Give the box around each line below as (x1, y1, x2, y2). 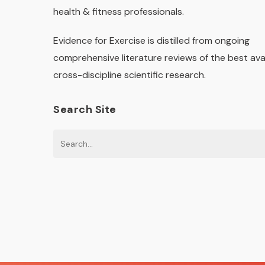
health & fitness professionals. (53, 5, 184, 18)
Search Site (53, 102, 117, 117)
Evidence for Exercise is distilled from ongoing (53, 34, 250, 47)
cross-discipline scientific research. (53, 69, 206, 81)
